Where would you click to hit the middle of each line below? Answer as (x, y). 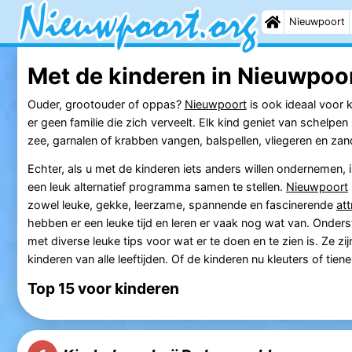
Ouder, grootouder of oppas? (106, 104)
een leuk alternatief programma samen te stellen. (156, 186)
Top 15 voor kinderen (103, 289)
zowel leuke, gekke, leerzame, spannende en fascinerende (181, 204)
